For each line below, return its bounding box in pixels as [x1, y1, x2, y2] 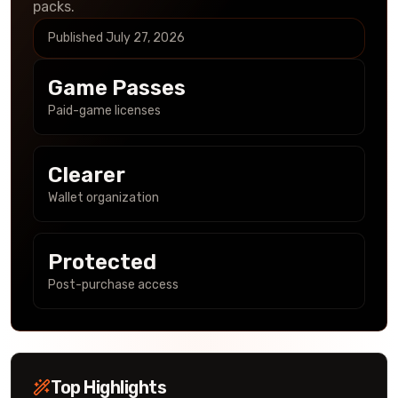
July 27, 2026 [106, 30, 185, 45]
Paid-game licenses [48, 103, 161, 118]
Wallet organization [48, 190, 159, 205]
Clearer [48, 163, 125, 187]
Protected [48, 250, 156, 275]
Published [48, 30, 106, 45]
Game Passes [48, 76, 186, 100]
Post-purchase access [48, 277, 179, 292]
